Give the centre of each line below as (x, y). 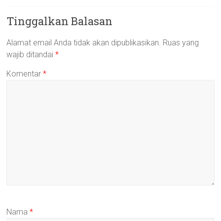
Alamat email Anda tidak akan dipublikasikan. (84, 43)
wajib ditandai (31, 55)
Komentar (25, 74)
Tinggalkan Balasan (60, 21)
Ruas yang (181, 43)
